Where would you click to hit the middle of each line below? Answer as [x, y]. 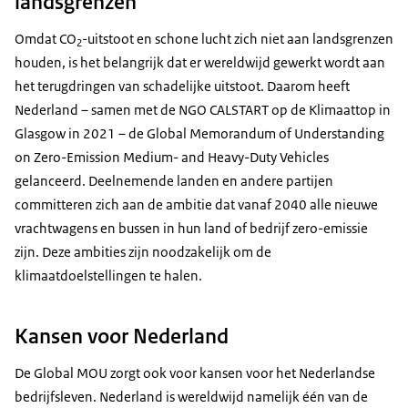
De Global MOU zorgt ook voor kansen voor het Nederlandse [195, 372]
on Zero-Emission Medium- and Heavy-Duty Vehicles [172, 157]
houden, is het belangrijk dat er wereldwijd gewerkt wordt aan [200, 62]
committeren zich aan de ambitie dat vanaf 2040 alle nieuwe [196, 204]
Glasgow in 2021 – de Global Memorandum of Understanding [199, 133]
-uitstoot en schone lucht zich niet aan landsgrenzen [238, 38]
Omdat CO [46, 38]
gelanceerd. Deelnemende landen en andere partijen [174, 180]
